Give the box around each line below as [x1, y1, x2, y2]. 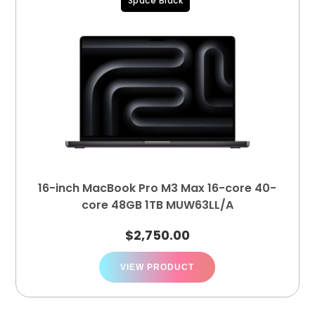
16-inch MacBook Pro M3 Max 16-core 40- [38, 180, 277, 196]
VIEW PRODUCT [120, 262, 195, 272]
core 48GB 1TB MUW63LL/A [81, 197, 233, 213]
